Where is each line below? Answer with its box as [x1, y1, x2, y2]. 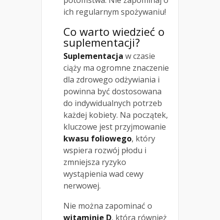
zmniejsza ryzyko [63, 157, 126, 168]
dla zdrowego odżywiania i [63, 74, 160, 85]
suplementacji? [63, 35, 140, 50]
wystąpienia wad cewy [63, 168, 143, 180]
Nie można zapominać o [63, 200, 152, 212]
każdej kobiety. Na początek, [63, 110, 168, 121]
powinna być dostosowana [63, 86, 162, 97]
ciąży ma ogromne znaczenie [63, 62, 169, 74]
